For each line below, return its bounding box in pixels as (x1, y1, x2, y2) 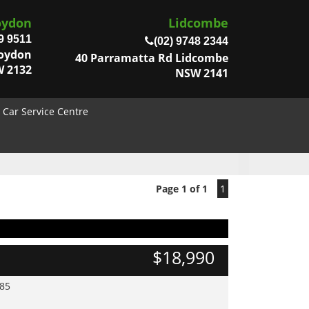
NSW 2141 (175, 66, 228, 81)
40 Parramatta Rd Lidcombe (75, 50, 228, 66)
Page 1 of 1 (156, 182, 208, 195)
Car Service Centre (3, 105, 88, 118)
